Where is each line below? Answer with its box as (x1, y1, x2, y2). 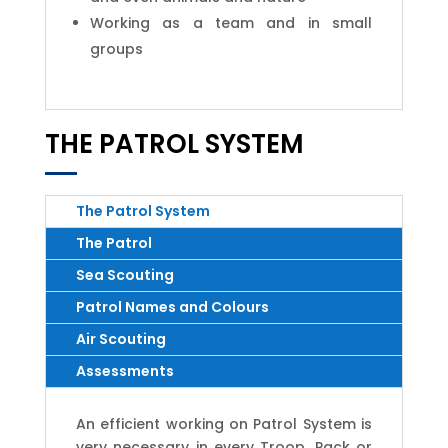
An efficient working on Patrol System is (75, 413, 373, 434)
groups (89, 38, 143, 59)
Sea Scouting (75, 264, 174, 285)
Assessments (75, 360, 174, 381)
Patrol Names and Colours (75, 296, 269, 317)
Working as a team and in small (89, 12, 373, 33)
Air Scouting (75, 328, 166, 349)
